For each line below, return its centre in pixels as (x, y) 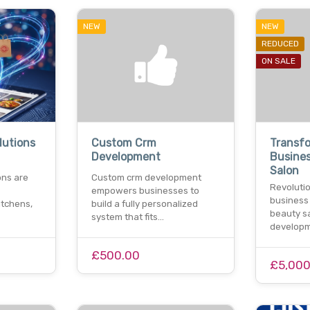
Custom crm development (147, 177)
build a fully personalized (145, 203)
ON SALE (279, 61)
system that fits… (128, 217)
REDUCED (281, 44)
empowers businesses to (146, 190)
